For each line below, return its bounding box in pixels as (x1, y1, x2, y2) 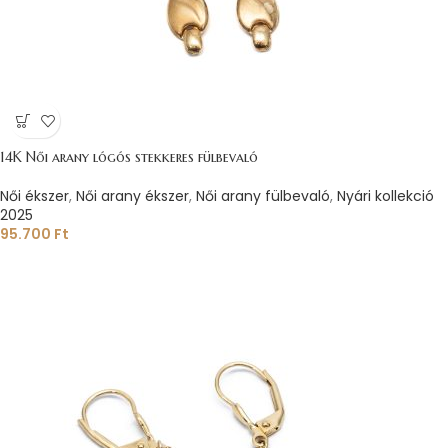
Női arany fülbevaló (196, 186, 330, 206)
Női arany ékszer (76, 186, 189, 206)
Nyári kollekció (337, 186, 434, 206)
